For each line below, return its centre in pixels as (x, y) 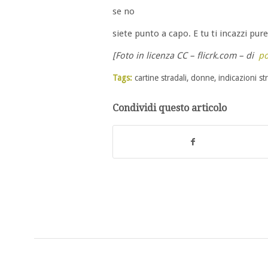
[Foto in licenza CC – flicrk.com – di (185, 55)
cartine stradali (161, 77)
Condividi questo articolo (170, 108)
